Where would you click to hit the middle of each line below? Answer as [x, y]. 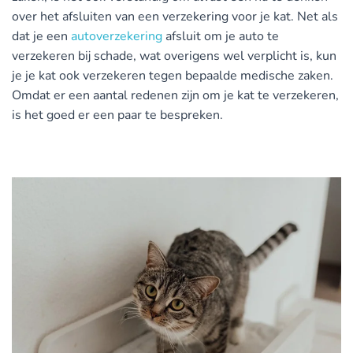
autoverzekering [117, 36]
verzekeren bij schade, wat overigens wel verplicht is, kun [174, 56]
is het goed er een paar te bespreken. [117, 115]
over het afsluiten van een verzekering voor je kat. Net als [175, 17]
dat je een [41, 36]
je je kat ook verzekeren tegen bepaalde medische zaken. [173, 76]
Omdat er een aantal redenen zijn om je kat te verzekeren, [175, 95]
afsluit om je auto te [221, 36]
